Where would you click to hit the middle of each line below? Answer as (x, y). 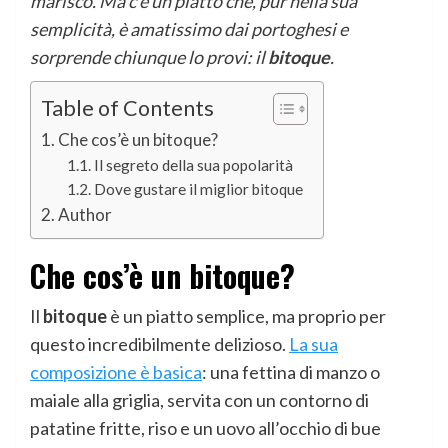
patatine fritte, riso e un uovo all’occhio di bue (205, 428)
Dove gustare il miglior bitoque (198, 189)
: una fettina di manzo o (291, 372)
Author (85, 215)
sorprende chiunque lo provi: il (149, 57)
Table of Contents (127, 108)
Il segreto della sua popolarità (193, 165)
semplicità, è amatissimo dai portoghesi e (189, 29)
